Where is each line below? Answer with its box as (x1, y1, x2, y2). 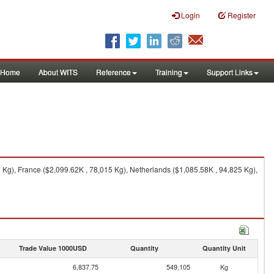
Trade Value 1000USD (18, 243, 87, 253)
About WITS (39, 67, 78, 77)
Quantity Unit (202, 243, 246, 253)
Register (228, 10, 256, 20)
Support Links (207, 67, 253, 77)
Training (155, 67, 182, 77)
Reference (96, 67, 131, 77)
